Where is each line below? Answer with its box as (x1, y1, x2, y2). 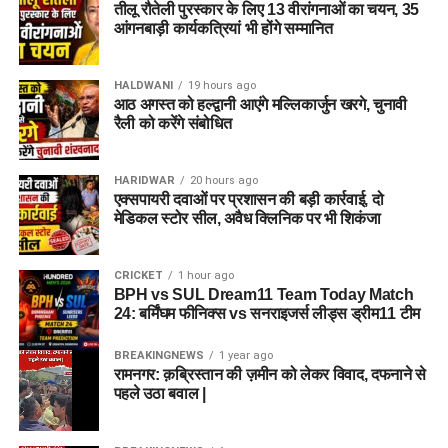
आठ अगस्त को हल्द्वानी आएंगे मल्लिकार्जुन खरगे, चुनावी (113, 96, 408, 114)
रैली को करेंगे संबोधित (113, 115, 232, 133)
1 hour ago (177, 269, 234, 283)
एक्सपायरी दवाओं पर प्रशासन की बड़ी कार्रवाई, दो (113, 191, 384, 209)
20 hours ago (189, 174, 258, 188)
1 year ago (218, 349, 273, 363)
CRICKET (113, 269, 163, 283)
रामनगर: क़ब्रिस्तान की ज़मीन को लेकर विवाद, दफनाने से (113, 366, 427, 384)
